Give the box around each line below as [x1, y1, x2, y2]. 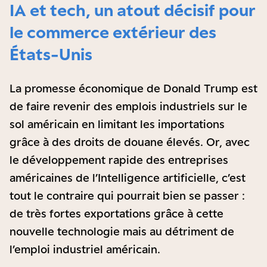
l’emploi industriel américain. [10, 243, 160, 256]
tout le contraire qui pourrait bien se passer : [10, 189, 245, 202]
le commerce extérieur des [10, 22, 216, 42]
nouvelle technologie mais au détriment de [10, 225, 234, 238]
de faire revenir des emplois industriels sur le [10, 100, 247, 113]
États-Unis [10, 44, 92, 64]
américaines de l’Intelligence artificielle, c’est [10, 171, 246, 184]
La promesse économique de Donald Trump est [10, 82, 257, 95]
